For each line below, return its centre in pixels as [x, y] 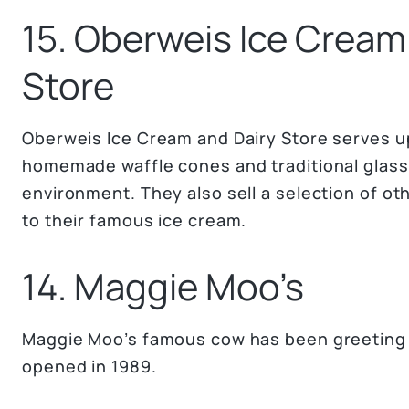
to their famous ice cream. [135, 220]
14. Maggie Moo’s [163, 286]
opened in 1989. [89, 366]
